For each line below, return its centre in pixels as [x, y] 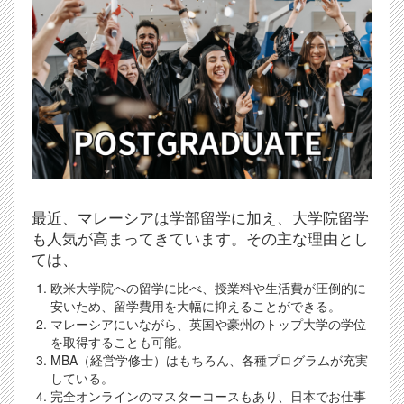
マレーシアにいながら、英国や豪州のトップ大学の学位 [208, 324]
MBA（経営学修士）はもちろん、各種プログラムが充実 [209, 360]
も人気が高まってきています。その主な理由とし [200, 239]
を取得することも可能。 [120, 342]
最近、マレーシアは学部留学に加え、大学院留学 [200, 218]
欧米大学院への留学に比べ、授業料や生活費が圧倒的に [208, 288]
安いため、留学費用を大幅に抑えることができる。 [196, 306]
